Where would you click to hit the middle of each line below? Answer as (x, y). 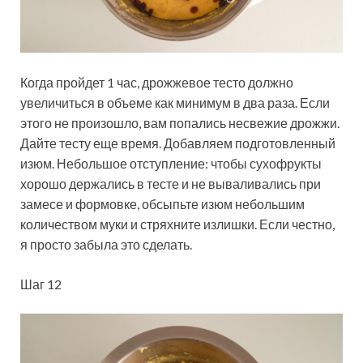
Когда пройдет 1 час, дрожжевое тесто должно (157, 82)
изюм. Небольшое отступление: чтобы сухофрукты (171, 163)
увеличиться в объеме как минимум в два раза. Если (175, 102)
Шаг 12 (41, 284)
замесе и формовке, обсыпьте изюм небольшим (162, 203)
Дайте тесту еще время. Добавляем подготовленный (178, 143)
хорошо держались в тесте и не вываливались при (171, 183)
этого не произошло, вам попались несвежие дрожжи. (180, 122)
